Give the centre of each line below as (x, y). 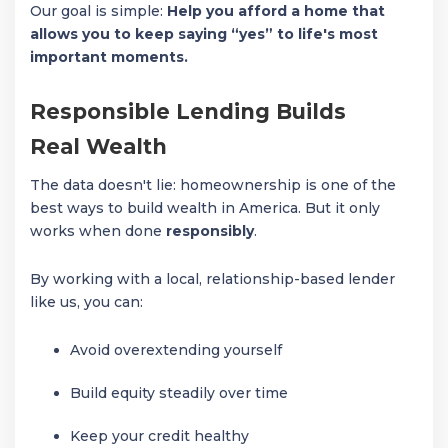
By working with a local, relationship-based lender (212, 279)
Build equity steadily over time (179, 393)
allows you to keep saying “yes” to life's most (204, 33)
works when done (98, 231)
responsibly (210, 231)
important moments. (109, 56)
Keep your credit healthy (159, 436)
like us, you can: (86, 302)
